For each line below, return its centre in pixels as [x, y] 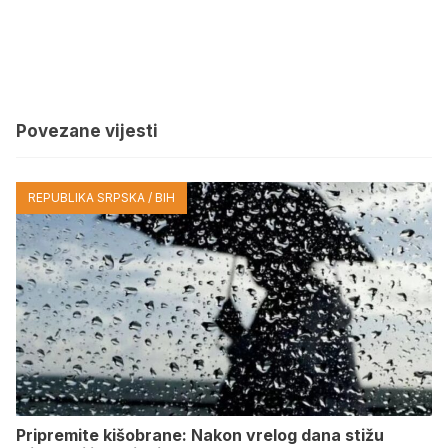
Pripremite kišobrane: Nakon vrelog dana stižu [200, 434]
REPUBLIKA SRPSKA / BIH [101, 197]
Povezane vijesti [87, 130]
